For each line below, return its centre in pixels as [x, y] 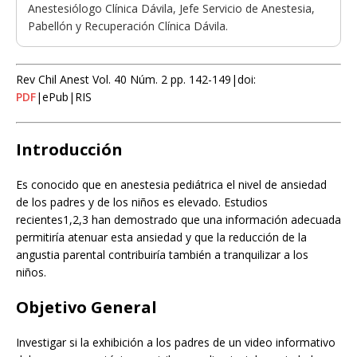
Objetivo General [86, 308]
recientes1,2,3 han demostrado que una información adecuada [178, 220]
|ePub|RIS [64, 97]
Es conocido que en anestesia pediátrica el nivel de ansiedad [171, 185]
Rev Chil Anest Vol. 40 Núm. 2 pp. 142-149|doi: [136, 80]
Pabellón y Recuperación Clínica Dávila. [128, 26]
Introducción [69, 150]
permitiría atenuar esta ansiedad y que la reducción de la [161, 237]
